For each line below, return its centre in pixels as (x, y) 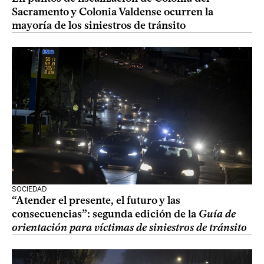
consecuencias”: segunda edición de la (105, 214)
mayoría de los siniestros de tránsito (99, 25)
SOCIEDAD (29, 189)
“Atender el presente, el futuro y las (96, 200)
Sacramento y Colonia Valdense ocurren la (113, 12)
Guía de (217, 214)
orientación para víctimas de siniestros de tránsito (129, 227)
